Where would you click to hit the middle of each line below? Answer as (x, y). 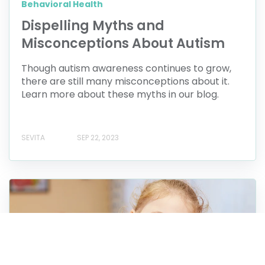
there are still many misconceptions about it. (125, 81)
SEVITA (33, 138)
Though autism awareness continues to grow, (126, 68)
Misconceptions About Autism (123, 43)
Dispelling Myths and (93, 25)
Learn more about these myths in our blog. (120, 94)
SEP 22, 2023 (98, 138)
